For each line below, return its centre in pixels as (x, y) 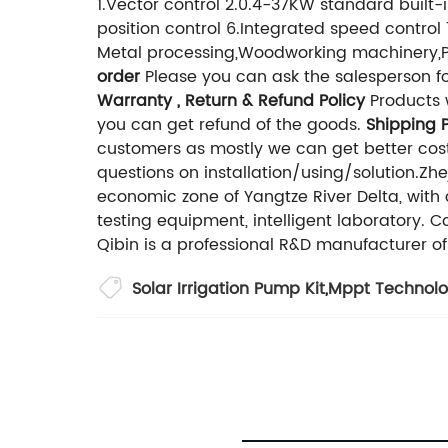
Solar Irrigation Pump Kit (228, 288)
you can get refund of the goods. (231, 124)
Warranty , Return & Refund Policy (231, 100)
